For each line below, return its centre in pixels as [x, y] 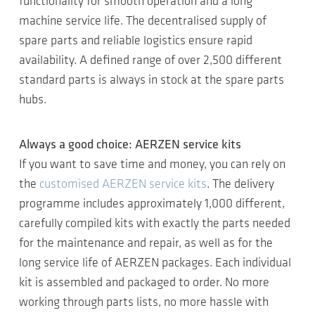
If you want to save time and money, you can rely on [152, 165]
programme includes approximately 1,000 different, [152, 204]
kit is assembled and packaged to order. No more [144, 283]
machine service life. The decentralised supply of [143, 21]
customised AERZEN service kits [123, 184]
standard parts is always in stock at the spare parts [152, 80]
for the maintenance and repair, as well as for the [146, 243]
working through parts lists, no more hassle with [144, 302]
